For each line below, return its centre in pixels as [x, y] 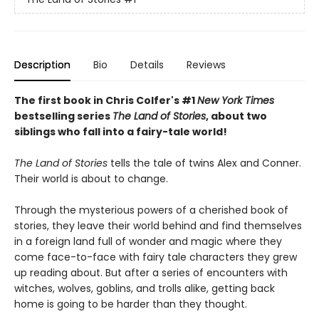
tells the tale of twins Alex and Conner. [204, 163]
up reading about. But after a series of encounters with [151, 272]
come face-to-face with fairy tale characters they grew [156, 257]
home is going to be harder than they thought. [131, 304]
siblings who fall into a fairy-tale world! [121, 131]
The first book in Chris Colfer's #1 [106, 100]
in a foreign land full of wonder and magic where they [148, 241]
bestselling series [63, 116]
